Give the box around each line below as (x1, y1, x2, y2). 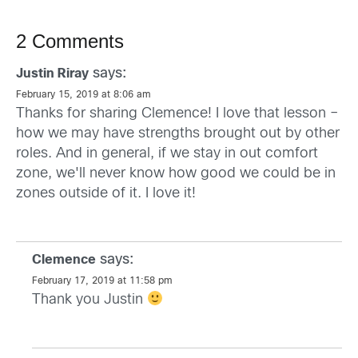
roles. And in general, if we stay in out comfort (16, 147, 318, 161)
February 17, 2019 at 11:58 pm (32, 276, 173, 287)
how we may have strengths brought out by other (16, 127, 340, 141)
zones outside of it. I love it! (16, 187, 196, 201)
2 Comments (16, 30, 124, 53)
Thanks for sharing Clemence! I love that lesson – (16, 107, 338, 121)
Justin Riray (16, 68, 89, 81)
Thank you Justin (32, 293, 147, 308)
